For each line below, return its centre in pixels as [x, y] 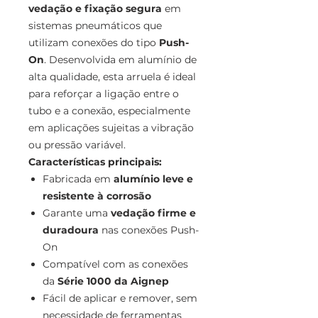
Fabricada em [78, 179]
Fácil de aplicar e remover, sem [120, 298]
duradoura [71, 230]
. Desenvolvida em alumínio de [120, 60]
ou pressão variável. [77, 145]
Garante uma [77, 213]
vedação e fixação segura [95, 9]
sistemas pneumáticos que [95, 26]
